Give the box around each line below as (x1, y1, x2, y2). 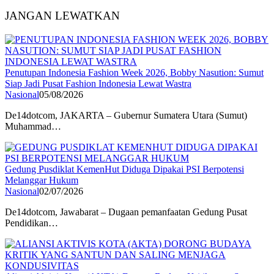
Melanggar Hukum (5, 174, 78, 185)
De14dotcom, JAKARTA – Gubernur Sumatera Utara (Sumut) (5, 109, 247, 120)
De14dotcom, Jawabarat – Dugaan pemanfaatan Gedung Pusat (5, 206, 247, 217)
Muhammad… (5, 120, 61, 131)
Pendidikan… (5, 217, 58, 228)
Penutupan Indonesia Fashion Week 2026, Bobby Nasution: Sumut (5, 67, 264, 78)
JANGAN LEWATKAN (5, 9, 120, 22)
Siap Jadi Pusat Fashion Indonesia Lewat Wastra (5, 78, 191, 89)
